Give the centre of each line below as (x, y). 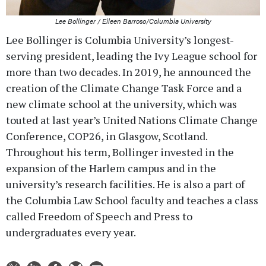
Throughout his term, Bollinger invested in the (120, 152)
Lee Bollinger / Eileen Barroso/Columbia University (133, 20)
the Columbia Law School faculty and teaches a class (132, 200)
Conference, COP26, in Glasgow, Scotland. (107, 136)
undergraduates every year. (71, 232)
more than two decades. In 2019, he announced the (129, 72)
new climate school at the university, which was (121, 104)
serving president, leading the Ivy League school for (132, 56)
